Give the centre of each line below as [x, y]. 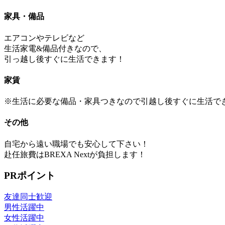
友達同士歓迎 [28, 197]
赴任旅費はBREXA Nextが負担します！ [75, 154]
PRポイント [30, 176]
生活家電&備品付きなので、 [55, 48]
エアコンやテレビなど [44, 38]
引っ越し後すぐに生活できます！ [64, 59]
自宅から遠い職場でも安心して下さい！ [76, 144]
